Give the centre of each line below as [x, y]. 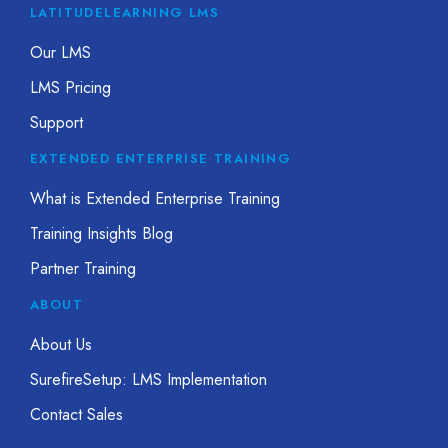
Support [56, 122]
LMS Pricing [70, 87]
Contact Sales [76, 414]
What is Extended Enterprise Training [155, 198]
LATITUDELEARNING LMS [124, 12]
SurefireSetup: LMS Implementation [148, 379]
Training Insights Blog [101, 233]
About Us [61, 344]
